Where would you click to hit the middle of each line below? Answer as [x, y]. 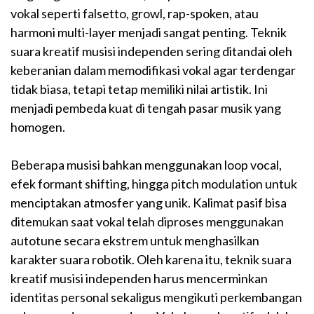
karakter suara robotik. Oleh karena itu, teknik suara [151, 260]
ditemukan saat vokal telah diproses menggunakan [147, 222]
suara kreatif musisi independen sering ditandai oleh [151, 52]
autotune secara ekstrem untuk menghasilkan [135, 241]
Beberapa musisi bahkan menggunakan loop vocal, [146, 165]
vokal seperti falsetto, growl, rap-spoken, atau [135, 14]
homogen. [38, 127]
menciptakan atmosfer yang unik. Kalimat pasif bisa [149, 203]
